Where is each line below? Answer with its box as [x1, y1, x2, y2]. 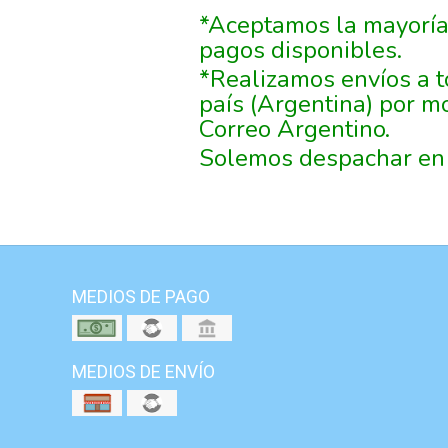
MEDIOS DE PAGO [72, 284, 210, 310]
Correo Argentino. [199, 112, 390, 145]
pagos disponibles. [199, 33, 402, 66]
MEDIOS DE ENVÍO [72, 359, 215, 385]
